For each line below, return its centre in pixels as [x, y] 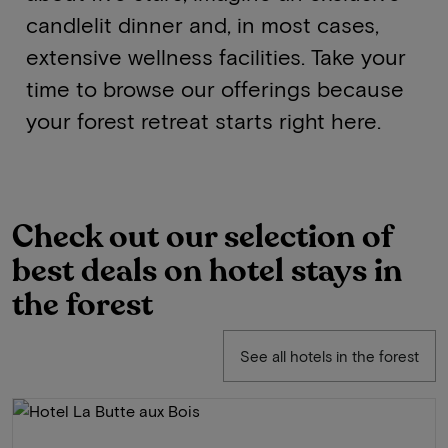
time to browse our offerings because [214, 88]
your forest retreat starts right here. [203, 120]
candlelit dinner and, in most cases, [202, 24]
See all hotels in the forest [329, 356]
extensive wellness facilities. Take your [215, 56]
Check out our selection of [202, 237]
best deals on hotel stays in [207, 271]
